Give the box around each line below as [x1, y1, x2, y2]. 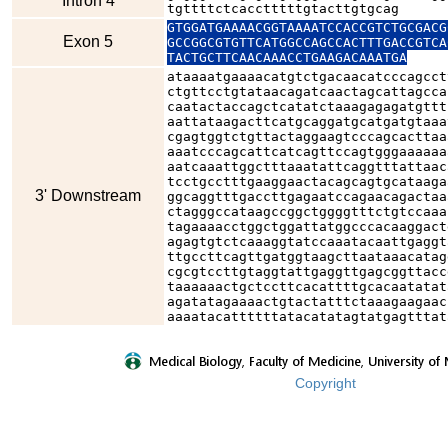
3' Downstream [35, 187, 141, 204]
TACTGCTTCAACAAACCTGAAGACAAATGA [167, 50, 407, 65]
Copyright [294, 375, 356, 391]
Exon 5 [63, 33, 113, 50]
